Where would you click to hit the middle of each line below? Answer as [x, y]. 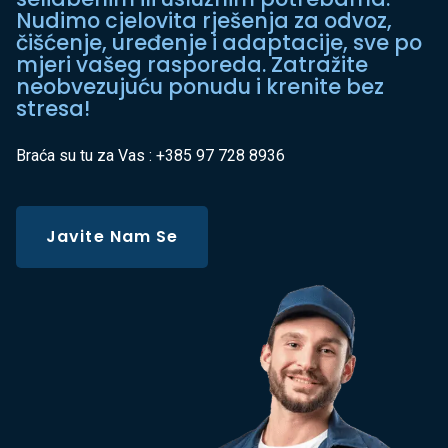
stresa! [53, 109]
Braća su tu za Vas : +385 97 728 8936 [150, 156]
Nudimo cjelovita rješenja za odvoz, [204, 21]
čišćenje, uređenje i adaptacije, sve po [219, 43]
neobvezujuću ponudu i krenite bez [200, 87]
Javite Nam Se [112, 237]
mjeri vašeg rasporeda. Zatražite [192, 65]
